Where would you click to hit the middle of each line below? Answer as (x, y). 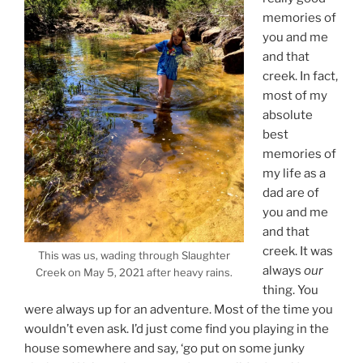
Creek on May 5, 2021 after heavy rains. (134, 273)
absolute (287, 115)
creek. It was (297, 251)
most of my (295, 95)
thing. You (290, 290)
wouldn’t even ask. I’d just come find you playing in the (177, 329)
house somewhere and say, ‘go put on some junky (164, 348)
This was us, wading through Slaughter (134, 256)
